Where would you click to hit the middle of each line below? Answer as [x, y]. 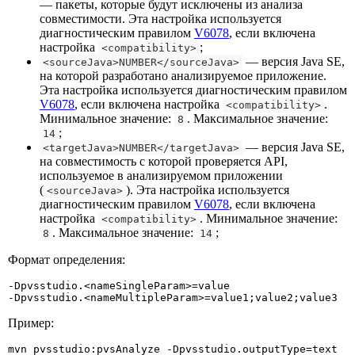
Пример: [31, 323]
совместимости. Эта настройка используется [160, 18]
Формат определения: [67, 259]
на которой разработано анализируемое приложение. [183, 75]
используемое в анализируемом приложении [161, 175]
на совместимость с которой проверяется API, [164, 161]
